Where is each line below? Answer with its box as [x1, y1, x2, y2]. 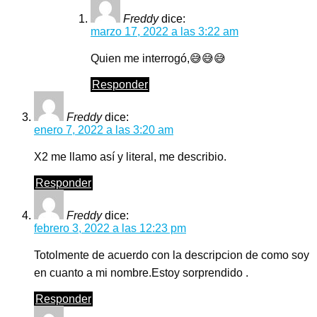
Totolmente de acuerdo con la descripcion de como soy [34, 249, 309, 262]
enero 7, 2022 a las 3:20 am [34, 124, 173, 137]
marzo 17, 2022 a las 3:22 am [91, 25, 238, 38]
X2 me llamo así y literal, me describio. [34, 151, 226, 163]
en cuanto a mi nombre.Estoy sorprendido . [34, 267, 248, 279]
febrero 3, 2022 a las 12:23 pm [34, 222, 186, 235]
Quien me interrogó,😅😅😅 [91, 52, 226, 65]
